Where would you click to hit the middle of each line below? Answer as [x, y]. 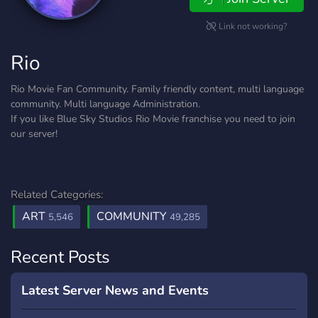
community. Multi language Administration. [105, 104]
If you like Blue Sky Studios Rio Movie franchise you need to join [153, 119]
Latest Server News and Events [115, 290]
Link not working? [252, 26]
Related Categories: [57, 194]
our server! [34, 134]
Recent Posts [60, 257]
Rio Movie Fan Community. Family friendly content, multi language [157, 89]
